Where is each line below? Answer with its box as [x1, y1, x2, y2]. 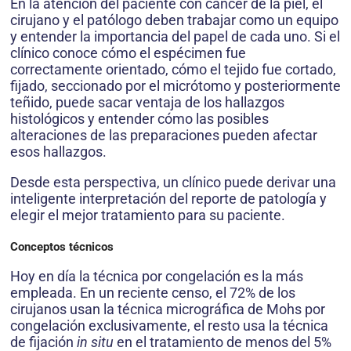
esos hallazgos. [10, 143, 107, 160]
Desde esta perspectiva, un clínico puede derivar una [10, 174, 336, 190]
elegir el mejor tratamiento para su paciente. [10, 207, 285, 223]
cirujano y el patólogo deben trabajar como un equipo [10, 12, 338, 28]
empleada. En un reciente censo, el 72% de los [10, 284, 295, 301]
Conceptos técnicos [10, 240, 114, 254]
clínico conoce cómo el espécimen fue [10, 45, 246, 61]
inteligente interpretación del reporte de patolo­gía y [10, 190, 327, 207]
